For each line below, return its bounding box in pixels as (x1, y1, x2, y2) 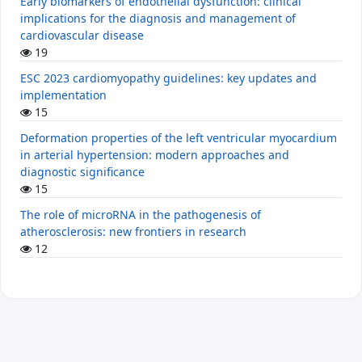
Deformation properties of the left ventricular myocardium (20, 130, 337, 146)
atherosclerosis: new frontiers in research (20, 224, 246, 240)
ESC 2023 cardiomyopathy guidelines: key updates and (20, 70, 317, 86)
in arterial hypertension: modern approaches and (20, 147, 289, 163)
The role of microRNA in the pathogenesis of (20, 207, 261, 223)
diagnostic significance (20, 164, 145, 180)
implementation (20, 87, 107, 103)
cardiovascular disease (20, 27, 144, 44)
